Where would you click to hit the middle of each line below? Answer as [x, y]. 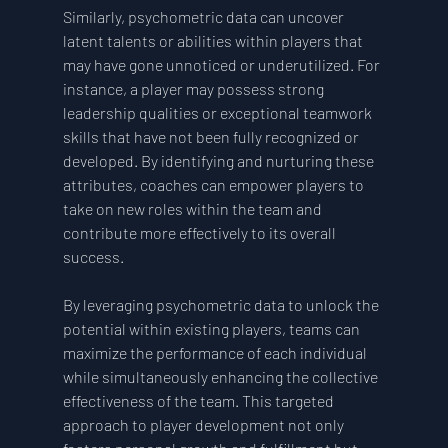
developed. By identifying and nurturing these [219, 161]
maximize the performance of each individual [216, 353]
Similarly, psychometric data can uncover [204, 17]
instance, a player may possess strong [194, 89]
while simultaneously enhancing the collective [221, 377]
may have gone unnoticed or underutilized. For [222, 65]
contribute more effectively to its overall [200, 233]
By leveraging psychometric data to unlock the [222, 305]
